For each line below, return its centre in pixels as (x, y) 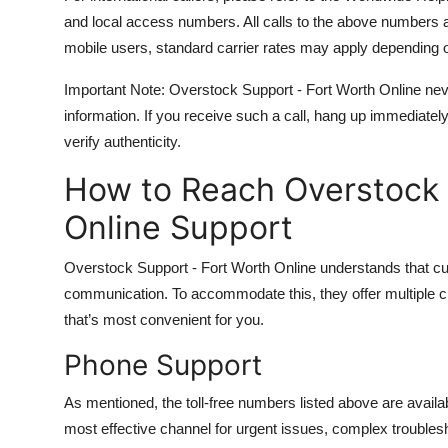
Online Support (178, 227)
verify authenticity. (122, 141)
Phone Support (163, 365)
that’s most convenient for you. (164, 319)
